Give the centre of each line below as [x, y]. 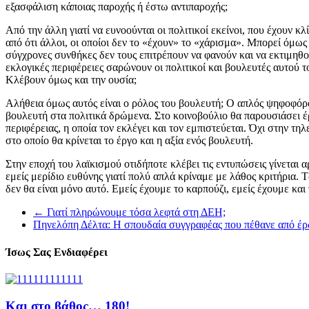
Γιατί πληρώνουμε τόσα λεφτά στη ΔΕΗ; [135, 212]
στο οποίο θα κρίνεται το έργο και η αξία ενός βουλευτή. [129, 141]
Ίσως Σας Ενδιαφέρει [57, 252]
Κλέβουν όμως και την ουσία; [71, 80]
